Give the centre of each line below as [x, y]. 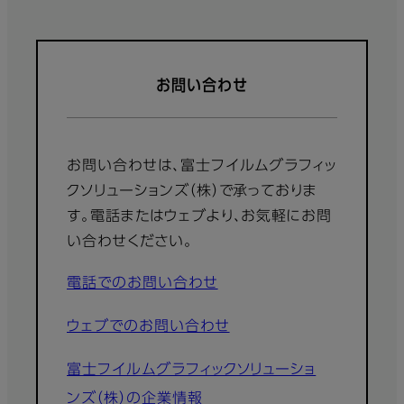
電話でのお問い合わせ [142, 284]
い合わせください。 [130, 242]
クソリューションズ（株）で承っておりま [193, 192]
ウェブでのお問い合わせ [148, 327]
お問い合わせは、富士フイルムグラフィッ [202, 166]
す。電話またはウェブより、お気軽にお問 [200, 217]
